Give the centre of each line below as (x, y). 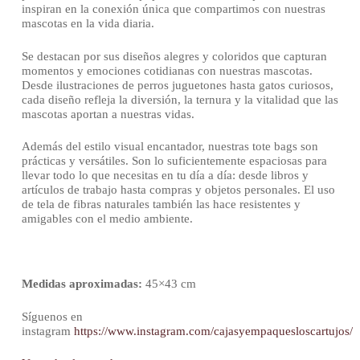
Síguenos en (52, 316)
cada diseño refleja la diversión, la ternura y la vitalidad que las (180, 99)
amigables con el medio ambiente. (107, 219)
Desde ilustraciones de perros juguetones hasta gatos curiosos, (177, 85)
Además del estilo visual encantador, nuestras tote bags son (170, 147)
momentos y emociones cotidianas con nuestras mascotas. (167, 70)
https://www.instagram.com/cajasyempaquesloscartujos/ (213, 331)
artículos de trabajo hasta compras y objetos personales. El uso (178, 190)
